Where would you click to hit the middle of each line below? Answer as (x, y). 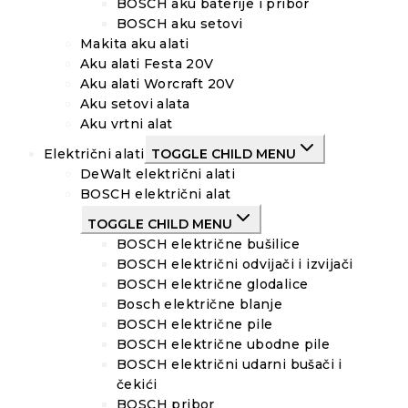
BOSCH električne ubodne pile (224, 345)
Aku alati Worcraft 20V (158, 84)
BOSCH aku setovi (180, 24)
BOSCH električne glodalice (213, 285)
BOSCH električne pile (195, 325)
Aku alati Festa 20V (147, 64)
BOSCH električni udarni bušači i (229, 365)
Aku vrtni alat (127, 124)
